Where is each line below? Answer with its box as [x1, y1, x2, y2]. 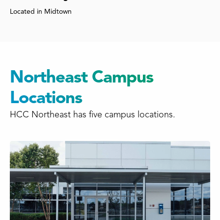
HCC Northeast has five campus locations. [10, 109, 175, 120]
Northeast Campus [10, 66, 153, 88]
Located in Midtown [10, 7, 72, 16]
